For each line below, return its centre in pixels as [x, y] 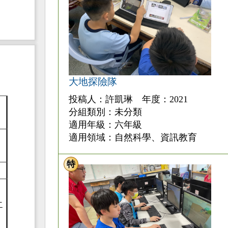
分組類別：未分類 [105, 112]
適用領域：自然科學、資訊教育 [133, 137]
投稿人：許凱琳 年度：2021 [128, 99]
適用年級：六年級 [105, 124]
